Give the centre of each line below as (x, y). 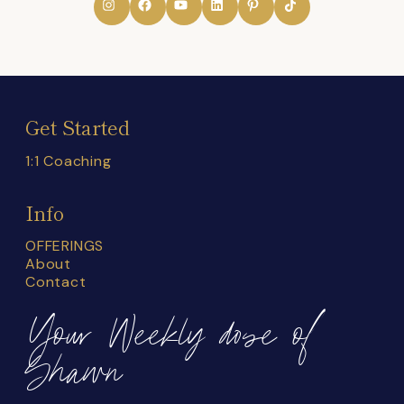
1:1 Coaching (69, 161)
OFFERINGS (65, 246)
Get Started (78, 127)
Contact (56, 282)
